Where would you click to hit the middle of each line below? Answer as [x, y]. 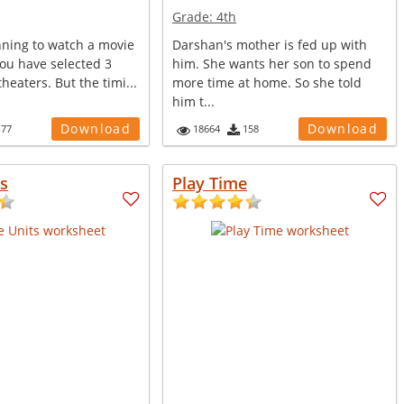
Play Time [210, 183]
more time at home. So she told [267, 83]
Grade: [195, 17]
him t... [194, 101]
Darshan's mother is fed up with [270, 45]
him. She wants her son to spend [272, 64]
